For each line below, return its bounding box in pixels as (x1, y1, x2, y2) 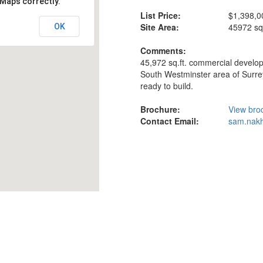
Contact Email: (140, 115, 199, 127)
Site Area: (140, 21, 179, 33)
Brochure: (140, 103, 180, 115)
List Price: (140, 9, 181, 21)
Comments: (140, 45, 186, 56)
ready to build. (140, 80, 193, 92)
